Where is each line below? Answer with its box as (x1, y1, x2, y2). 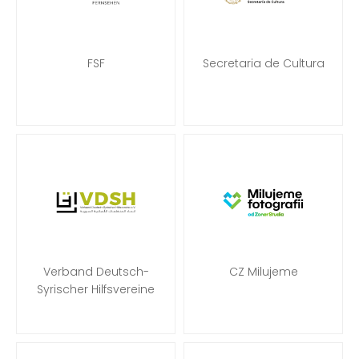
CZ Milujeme (228, 264, 298, 280)
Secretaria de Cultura (202, 55, 325, 71)
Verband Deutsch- (42, 264, 149, 280)
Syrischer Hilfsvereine (37, 281, 155, 297)
